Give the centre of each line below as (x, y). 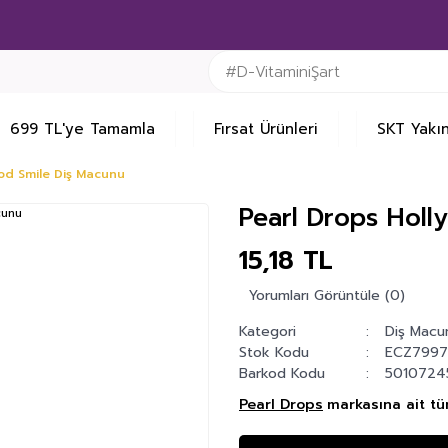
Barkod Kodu (282, 373)
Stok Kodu (274, 352)
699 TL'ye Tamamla (83, 129)
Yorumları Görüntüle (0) (327, 295)
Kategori (267, 331)
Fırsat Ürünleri (266, 129)
